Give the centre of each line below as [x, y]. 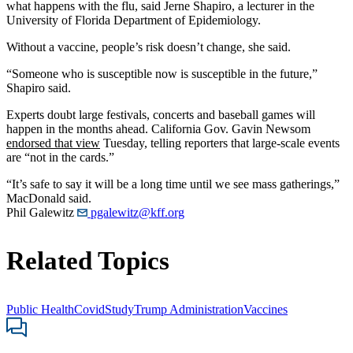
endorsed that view [53, 143]
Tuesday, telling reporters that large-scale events [220, 143]
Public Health [40, 309]
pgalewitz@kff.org [136, 212]
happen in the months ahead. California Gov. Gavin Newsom [158, 128]
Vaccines [266, 309]
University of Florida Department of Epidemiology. [134, 20]
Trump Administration [189, 309]
